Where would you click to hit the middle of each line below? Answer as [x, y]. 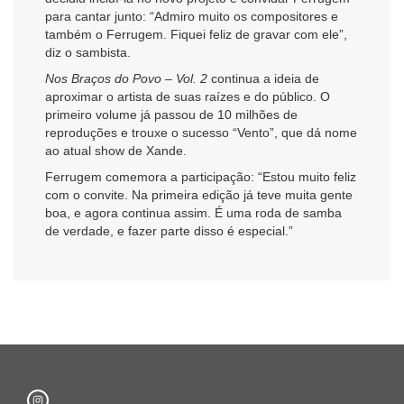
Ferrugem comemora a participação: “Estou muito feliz [201, 177]
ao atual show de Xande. [116, 150]
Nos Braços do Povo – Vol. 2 [126, 78]
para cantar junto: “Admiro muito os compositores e [192, 16]
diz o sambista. [88, 52]
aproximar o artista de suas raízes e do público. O [188, 96]
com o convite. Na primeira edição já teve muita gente [199, 195]
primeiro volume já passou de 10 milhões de [171, 114]
